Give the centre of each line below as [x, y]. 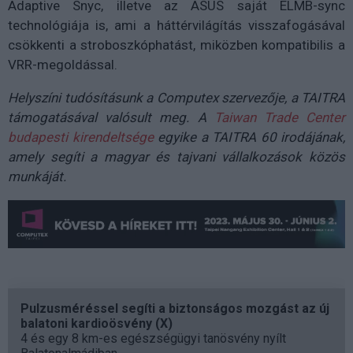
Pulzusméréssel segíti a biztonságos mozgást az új [175, 308]
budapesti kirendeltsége [81, 137]
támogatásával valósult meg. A [111, 117]
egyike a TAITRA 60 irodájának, [249, 137]
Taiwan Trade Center [280, 117]
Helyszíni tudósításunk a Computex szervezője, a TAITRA [176, 98]
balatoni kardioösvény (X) [97, 323]
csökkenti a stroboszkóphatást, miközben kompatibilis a [176, 45]
